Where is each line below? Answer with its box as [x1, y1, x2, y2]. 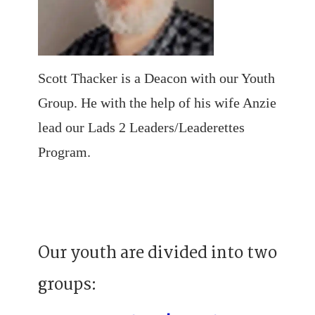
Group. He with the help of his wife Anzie [37, 95, 276, 110]
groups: [37, 272, 96, 299]
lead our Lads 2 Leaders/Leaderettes [37, 120, 245, 135]
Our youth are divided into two [37, 240, 277, 267]
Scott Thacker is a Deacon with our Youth [37, 70, 275, 86]
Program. [37, 144, 91, 160]
